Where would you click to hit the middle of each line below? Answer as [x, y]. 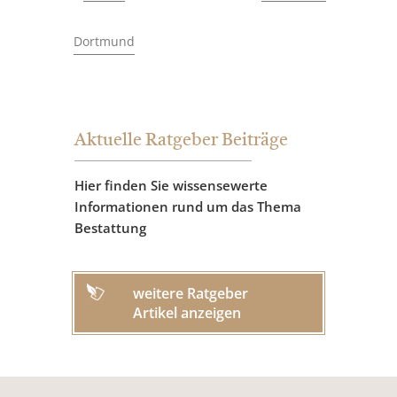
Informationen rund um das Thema [188, 207]
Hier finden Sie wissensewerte [171, 186]
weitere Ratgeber [191, 294]
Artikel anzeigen [187, 313]
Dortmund [104, 42]
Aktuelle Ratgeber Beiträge [181, 141]
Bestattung [110, 228]
